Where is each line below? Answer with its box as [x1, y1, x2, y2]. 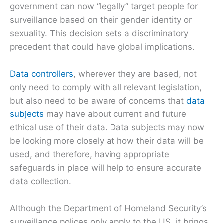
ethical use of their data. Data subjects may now [10, 122, 204, 132]
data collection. [10, 176, 71, 186]
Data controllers [10, 68, 73, 79]
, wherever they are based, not [73, 68, 197, 79]
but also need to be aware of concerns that [10, 95, 186, 106]
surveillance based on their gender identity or [10, 14, 192, 25]
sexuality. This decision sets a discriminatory [10, 28, 188, 38]
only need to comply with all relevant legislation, [10, 82, 202, 92]
